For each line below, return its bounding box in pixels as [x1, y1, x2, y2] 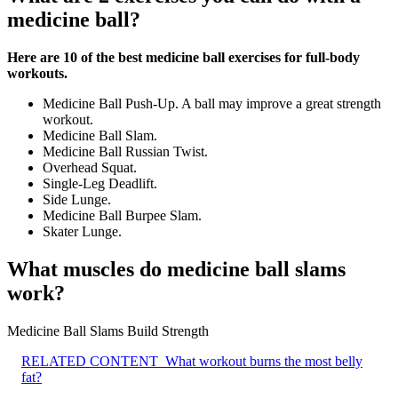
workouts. [7, 66, 68, 82]
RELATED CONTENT [21, 353, 158, 369]
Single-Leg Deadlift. [43, 176, 157, 192]
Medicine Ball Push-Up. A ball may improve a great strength [43, 96, 381, 112]
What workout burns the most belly [165, 353, 362, 369]
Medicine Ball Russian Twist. [43, 144, 208, 160]
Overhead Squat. [43, 160, 137, 176]
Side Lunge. [43, 192, 111, 208]
